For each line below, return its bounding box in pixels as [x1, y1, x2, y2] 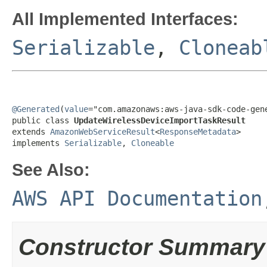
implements [12, 138, 64, 148]
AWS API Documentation [12, 187, 262, 210]
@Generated [12, 104, 60, 114]
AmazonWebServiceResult [50, 127, 155, 136]
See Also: [12, 160, 90, 179]
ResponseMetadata [160, 127, 236, 136]
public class [12, 116, 74, 125]
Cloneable [131, 138, 174, 148]
